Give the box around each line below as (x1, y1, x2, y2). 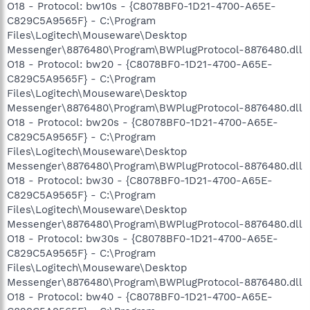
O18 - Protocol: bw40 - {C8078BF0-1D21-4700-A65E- (7, 290, 273, 303)
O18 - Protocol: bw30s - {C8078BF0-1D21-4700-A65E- (7, 232, 278, 245)
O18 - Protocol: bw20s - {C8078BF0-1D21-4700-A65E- (7, 116, 278, 129)
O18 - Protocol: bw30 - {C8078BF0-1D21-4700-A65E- (7, 174, 273, 187)
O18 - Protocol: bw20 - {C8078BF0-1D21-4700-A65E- (7, 57, 273, 71)
